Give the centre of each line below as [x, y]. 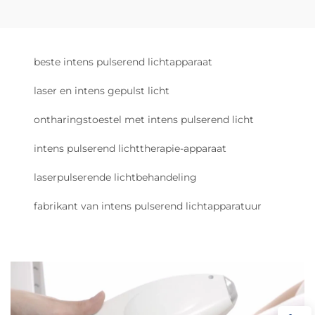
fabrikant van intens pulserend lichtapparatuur [148, 206]
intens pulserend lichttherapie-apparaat [130, 148]
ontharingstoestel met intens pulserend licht [144, 120]
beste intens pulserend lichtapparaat [123, 62]
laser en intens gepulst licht [102, 91]
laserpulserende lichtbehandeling [115, 177]
